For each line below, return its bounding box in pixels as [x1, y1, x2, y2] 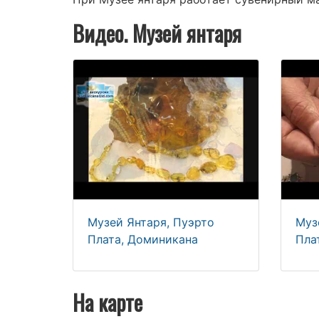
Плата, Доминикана [88, 231, 198, 246]
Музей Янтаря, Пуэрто [88, 214, 214, 229]
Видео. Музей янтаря [73, 17, 241, 50]
